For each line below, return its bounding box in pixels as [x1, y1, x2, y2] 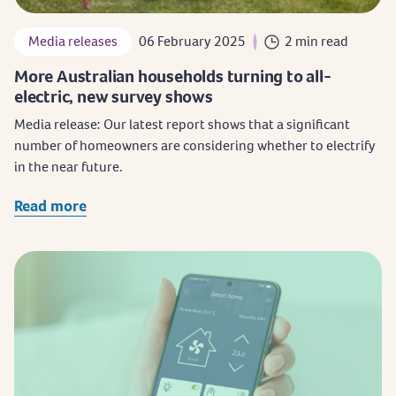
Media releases [28, 32, 118, 51]
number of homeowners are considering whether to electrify [14, 136, 376, 156]
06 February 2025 [139, 32, 246, 51]
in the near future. [14, 157, 123, 177]
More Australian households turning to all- [14, 65, 331, 88]
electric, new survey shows [14, 85, 213, 109]
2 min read [285, 32, 348, 51]
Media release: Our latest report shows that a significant [14, 115, 350, 134]
